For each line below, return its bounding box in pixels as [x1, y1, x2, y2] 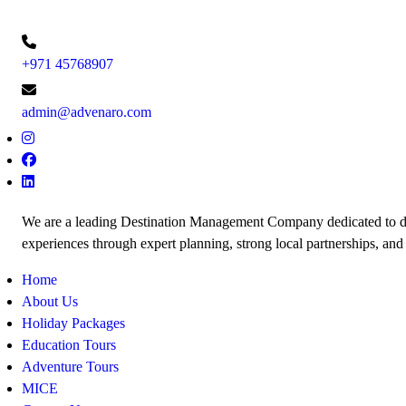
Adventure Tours [22, 359, 119, 375]
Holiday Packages [22, 315, 125, 332]
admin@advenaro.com [22, 104, 151, 121]
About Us [22, 294, 78, 310]
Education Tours [22, 337, 116, 353]
